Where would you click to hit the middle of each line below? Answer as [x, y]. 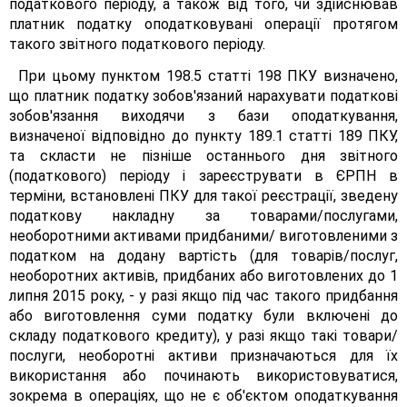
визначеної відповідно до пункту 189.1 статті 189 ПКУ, [203, 136]
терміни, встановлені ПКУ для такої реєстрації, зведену [203, 196]
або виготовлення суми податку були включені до [203, 316]
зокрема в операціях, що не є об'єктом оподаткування [203, 396]
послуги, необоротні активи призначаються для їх [203, 356]
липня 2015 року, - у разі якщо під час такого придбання [203, 296]
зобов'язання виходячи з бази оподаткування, [203, 116]
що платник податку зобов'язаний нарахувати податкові [203, 96]
